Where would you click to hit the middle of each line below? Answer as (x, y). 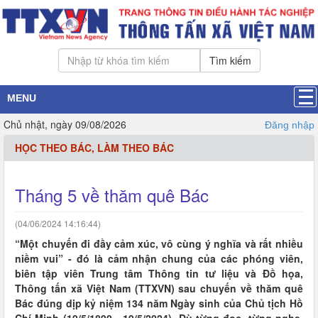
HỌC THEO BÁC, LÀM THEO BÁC (94, 148)
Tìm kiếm (230, 60)
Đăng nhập (290, 125)
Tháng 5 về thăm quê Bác (112, 195)
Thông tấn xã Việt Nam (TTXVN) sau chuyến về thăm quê (159, 288)
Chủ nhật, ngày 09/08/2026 (65, 124)
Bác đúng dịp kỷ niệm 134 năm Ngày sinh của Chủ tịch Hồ (159, 303)
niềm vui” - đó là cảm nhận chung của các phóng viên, (159, 258)
